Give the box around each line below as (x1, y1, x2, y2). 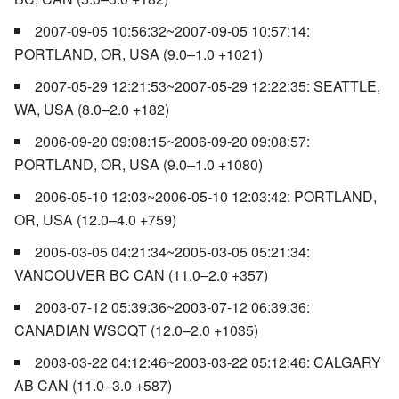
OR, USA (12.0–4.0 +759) (14, 208, 176, 230)
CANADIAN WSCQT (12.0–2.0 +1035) (14, 319, 258, 340)
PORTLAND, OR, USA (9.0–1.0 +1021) (14, 43, 263, 64)
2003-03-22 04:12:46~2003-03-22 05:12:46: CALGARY (35, 351, 381, 372)
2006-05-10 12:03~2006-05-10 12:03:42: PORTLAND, (35, 185, 377, 207)
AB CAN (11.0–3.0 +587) (14, 374, 172, 395)
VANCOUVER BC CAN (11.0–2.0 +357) (14, 264, 268, 285)
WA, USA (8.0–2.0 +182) (14, 98, 169, 119)
